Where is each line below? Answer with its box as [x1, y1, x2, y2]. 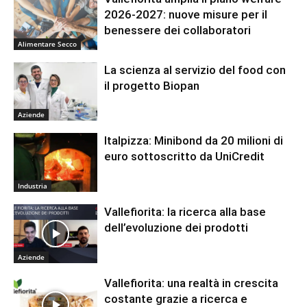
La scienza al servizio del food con [104, 62, 286, 77]
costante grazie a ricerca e [104, 291, 248, 306]
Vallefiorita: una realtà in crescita [104, 275, 279, 290]
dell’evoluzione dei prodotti [104, 221, 249, 235]
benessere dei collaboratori [104, 23, 251, 38]
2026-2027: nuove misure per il [104, 8, 268, 22]
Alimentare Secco [18, 38, 77, 49]
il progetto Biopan [104, 78, 200, 93]
